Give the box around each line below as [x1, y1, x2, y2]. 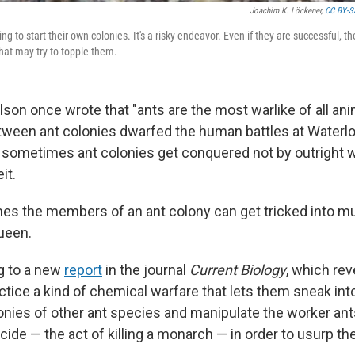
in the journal [102, 261, 189, 279]
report [64, 261, 102, 279]
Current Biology [189, 261, 286, 279]
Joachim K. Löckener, [250, 6, 325, 17]
